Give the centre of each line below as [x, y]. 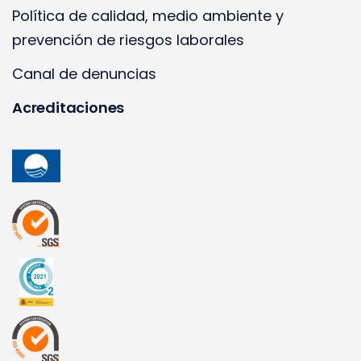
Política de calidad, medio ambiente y [148, 16]
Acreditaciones [68, 108]
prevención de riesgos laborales [128, 40]
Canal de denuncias [84, 74]
